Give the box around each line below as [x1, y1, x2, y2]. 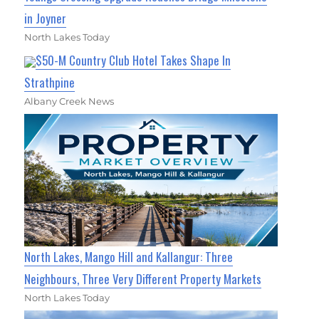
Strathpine [24, 73, 75, 91]
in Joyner [24, 9, 67, 27]
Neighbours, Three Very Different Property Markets [24, 270, 262, 288]
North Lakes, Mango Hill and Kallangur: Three [24, 248, 234, 266]
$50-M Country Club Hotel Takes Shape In [36, 51, 231, 69]
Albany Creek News [24, 95, 115, 107]
